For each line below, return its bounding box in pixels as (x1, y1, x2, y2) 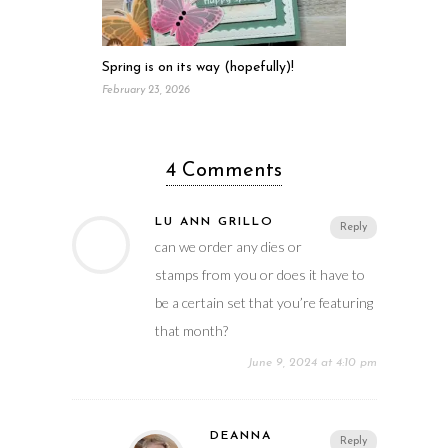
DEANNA (209, 429, 272, 442)
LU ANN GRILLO (154, 215, 274, 228)
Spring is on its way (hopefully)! (102, 59, 294, 75)
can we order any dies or (154, 237, 302, 255)
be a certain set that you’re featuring (154, 293, 373, 311)
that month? (154, 321, 228, 339)
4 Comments (166, 160, 282, 181)
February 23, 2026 (102, 84, 190, 96)
